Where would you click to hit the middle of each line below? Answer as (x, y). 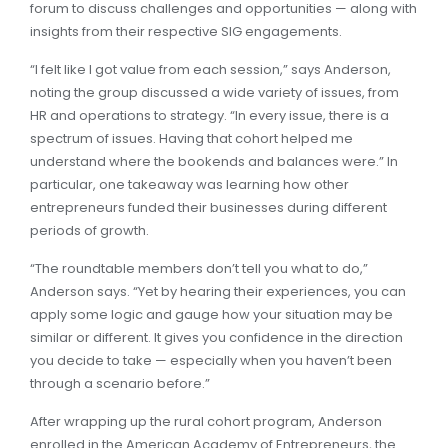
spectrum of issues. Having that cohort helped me (191, 138)
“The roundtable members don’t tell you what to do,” (199, 268)
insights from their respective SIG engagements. (186, 31)
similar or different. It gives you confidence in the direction (216, 337)
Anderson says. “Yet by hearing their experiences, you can (218, 291)
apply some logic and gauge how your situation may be (211, 314)
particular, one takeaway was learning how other (189, 184)
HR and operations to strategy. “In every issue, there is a (209, 115)
